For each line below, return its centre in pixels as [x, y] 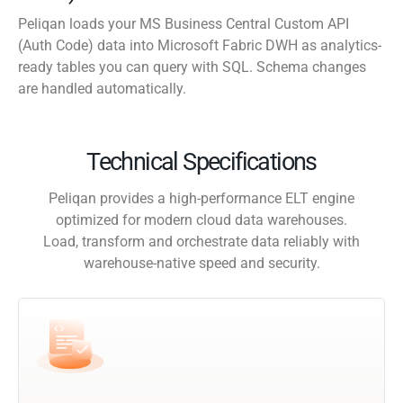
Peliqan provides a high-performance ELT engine [201, 199]
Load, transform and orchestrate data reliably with [201, 242]
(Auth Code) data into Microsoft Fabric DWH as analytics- [200, 46]
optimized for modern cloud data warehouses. [201, 220]
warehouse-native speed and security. [201, 264]
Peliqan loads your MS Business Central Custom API [184, 24]
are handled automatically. [102, 89]
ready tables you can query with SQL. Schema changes [192, 67]
